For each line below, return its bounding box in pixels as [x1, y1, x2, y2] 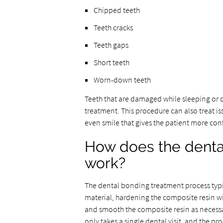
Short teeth [93, 57, 129, 67]
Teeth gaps [93, 40, 128, 50]
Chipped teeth [93, 5, 140, 15]
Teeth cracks [93, 22, 133, 32]
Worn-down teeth [93, 75, 151, 85]
